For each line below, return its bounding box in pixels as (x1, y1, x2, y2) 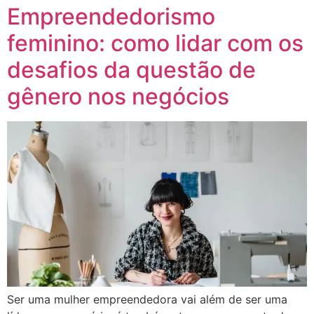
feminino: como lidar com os (7, 29, 303, 57)
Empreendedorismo (7, 3, 215, 31)
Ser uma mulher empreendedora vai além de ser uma (7, 292, 287, 307)
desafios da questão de (7, 56, 256, 84)
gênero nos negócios (7, 83, 229, 111)
